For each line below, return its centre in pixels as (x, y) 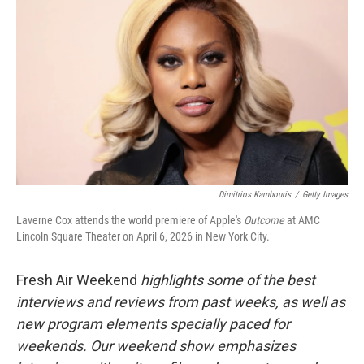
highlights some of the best (228, 280)
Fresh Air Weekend (78, 280)
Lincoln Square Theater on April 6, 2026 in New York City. (143, 236)
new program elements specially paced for (153, 324)
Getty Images (325, 195)
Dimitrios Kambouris (255, 195)
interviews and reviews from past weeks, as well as (181, 302)
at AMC (302, 220)
